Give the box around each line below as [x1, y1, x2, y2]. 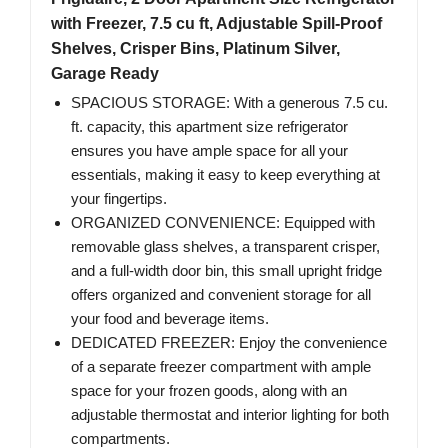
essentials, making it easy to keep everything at [71, 165, 380, 183]
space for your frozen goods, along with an [71, 381, 347, 399]
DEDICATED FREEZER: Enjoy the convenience [71, 333, 387, 351]
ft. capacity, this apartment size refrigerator [71, 117, 348, 135]
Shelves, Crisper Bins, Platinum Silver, [51, 39, 340, 57]
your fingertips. [71, 189, 167, 207]
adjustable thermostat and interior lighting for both [71, 405, 389, 423]
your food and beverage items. [71, 309, 269, 327]
